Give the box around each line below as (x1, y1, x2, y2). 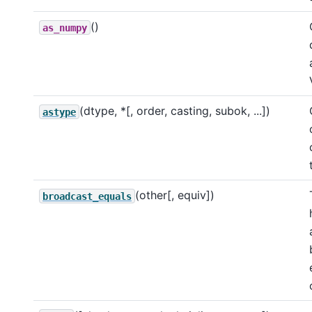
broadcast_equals (42, 190, 132, 202)
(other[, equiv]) (135, 188, 214, 203)
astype (42, 106, 76, 118)
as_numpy (42, 22, 87, 33)
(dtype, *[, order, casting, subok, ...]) (79, 104, 270, 118)
